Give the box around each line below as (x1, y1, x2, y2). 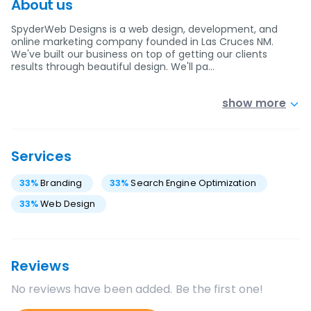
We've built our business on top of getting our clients (11, 47, 267, 61)
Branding (40, 177, 83, 189)
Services (11, 146, 72, 166)
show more (222, 95, 286, 111)
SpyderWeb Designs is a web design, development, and (11, 22, 278, 36)
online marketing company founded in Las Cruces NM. (11, 35, 274, 49)
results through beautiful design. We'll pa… (11, 60, 215, 74)
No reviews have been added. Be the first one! (11, 281, 264, 297)
